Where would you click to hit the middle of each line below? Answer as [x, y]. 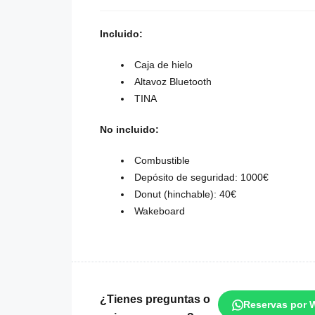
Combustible [162, 161]
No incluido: [129, 130]
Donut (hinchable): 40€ [185, 194]
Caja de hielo [163, 65]
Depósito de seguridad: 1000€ [201, 178]
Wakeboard [160, 211]
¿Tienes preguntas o [155, 300]
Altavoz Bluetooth [173, 82]
